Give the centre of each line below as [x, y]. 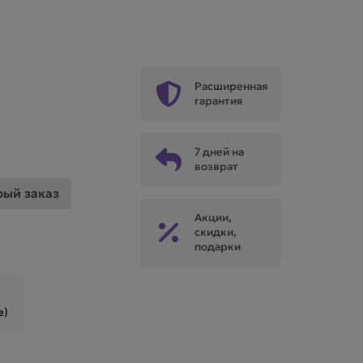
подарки [217, 247]
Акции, [213, 218]
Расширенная [231, 86]
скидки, [215, 232]
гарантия [218, 101]
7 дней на [219, 152]
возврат [216, 167]
